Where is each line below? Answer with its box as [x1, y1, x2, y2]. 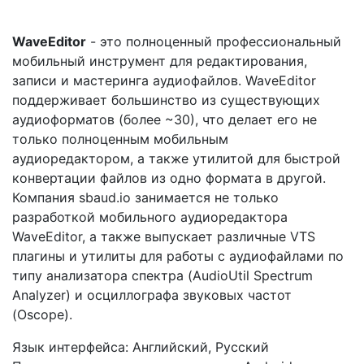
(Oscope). [12, 305, 72, 323]
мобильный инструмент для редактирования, [12, 52, 307, 69]
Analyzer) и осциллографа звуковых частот [12, 286, 292, 303]
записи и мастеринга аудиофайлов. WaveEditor [12, 71, 316, 89]
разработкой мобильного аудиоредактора [12, 208, 288, 225]
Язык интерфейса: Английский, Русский [12, 338, 269, 355]
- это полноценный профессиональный [86, 32, 341, 50]
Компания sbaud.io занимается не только [12, 188, 279, 206]
